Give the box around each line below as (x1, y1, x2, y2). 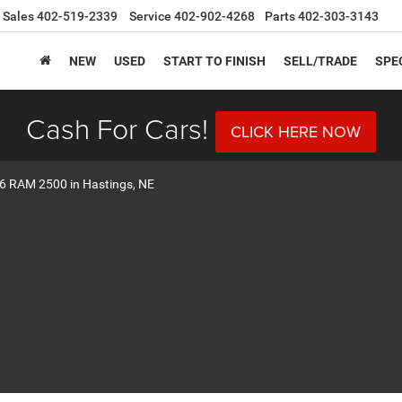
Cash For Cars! (26, 108, 208, 148)
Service (129, 9, 171, 24)
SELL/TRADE (284, 54, 357, 69)
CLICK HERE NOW (231, 119, 361, 143)
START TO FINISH (163, 54, 266, 69)
